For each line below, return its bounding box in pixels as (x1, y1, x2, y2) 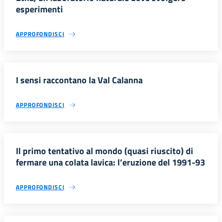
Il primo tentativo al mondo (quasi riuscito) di (16, 144, 193, 158)
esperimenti (16, 2, 63, 16)
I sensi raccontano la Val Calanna (16, 73, 143, 87)
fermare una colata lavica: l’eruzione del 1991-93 (16, 155, 205, 169)
